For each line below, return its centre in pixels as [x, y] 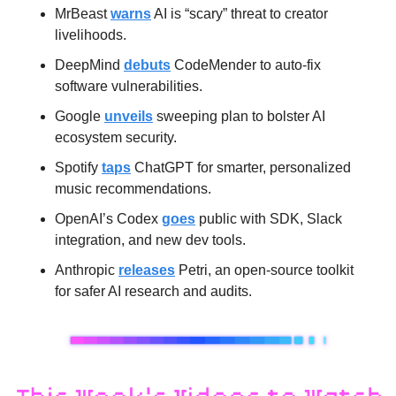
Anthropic [87, 270]
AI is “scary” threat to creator [240, 13]
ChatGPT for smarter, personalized [241, 167]
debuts [147, 65]
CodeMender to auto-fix [246, 65]
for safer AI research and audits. [153, 291]
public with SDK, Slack [269, 218]
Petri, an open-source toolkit [264, 270]
